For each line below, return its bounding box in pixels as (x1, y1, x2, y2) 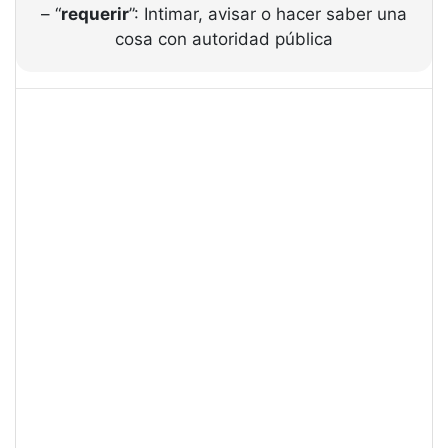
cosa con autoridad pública (115, 29, 333, 49)
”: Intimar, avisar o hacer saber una (129, 4, 407, 24)
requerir (61, 4, 129, 24)
